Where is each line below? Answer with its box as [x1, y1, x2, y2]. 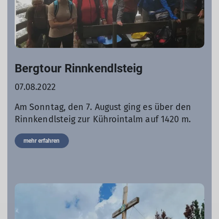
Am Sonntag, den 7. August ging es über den [15, 102, 192, 112]
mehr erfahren [23, 137, 60, 144]
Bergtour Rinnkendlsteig [15, 62, 143, 75]
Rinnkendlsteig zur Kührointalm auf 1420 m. [15, 114, 191, 125]
